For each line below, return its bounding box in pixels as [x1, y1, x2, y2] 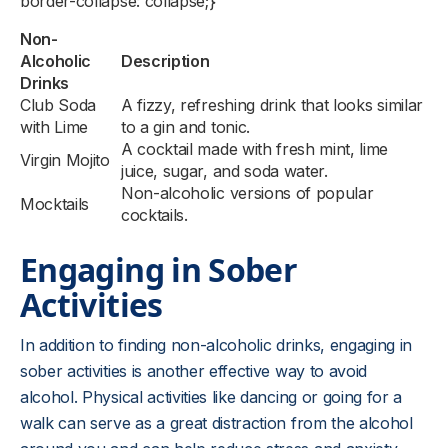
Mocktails [20, 194, 90, 214]
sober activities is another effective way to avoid [20, 361, 367, 381]
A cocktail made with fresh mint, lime [121, 139, 389, 159]
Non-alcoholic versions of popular [121, 183, 374, 203]
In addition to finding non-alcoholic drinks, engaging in [20, 335, 413, 355]
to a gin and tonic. [121, 117, 250, 137]
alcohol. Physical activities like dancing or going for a [20, 387, 403, 407]
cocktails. [121, 205, 188, 225]
